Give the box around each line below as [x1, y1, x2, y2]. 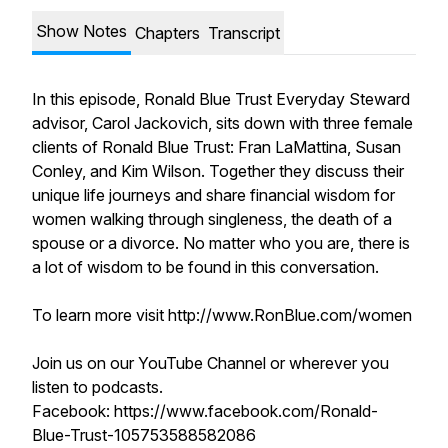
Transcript [208, 23, 280, 43]
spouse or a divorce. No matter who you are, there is [32, 233, 410, 253]
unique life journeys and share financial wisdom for [32, 185, 395, 205]
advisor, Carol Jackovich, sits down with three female [32, 113, 413, 133]
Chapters [135, 23, 200, 43]
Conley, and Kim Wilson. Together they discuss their [32, 161, 404, 181]
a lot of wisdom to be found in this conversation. [32, 257, 383, 277]
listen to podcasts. [32, 377, 163, 397]
